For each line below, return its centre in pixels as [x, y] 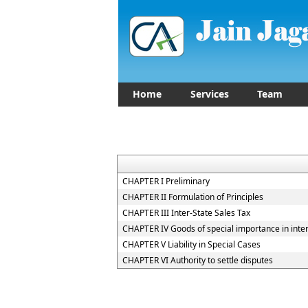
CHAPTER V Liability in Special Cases [191, 244]
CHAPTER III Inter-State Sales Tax [186, 213]
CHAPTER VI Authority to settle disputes [198, 260]
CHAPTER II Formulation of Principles [193, 197]
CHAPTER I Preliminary [166, 181]
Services [210, 94]
